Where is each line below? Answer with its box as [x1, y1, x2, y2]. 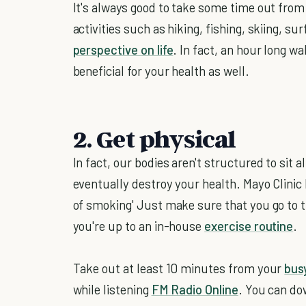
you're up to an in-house [72, 217, 205, 234]
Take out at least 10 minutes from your [72, 260, 285, 276]
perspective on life [72, 41, 173, 57]
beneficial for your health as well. [72, 62, 249, 79]
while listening [72, 281, 152, 297]
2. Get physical [72, 123, 236, 153]
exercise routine [204, 217, 294, 234]
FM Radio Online [151, 281, 238, 297]
